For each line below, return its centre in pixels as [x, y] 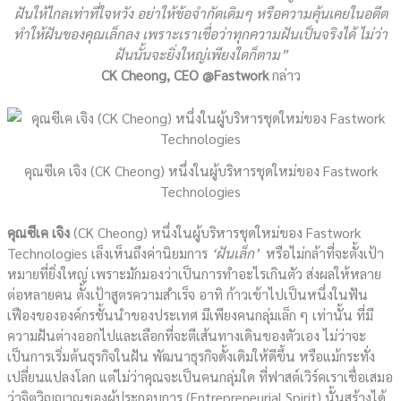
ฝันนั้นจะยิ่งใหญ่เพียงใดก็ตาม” [200, 55]
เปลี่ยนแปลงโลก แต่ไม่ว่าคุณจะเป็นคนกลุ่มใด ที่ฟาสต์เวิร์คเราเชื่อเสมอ [200, 377]
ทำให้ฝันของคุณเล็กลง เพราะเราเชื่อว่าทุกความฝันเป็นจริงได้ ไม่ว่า [200, 34]
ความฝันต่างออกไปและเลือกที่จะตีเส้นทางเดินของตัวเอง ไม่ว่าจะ [187, 336]
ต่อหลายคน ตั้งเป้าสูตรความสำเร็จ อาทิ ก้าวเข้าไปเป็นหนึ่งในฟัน [188, 294]
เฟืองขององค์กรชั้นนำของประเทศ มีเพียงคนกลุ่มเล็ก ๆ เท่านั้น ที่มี [191, 315]
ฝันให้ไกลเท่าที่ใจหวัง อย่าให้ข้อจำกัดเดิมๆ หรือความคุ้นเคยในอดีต [200, 13]
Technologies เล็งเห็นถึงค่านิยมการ [110, 253]
